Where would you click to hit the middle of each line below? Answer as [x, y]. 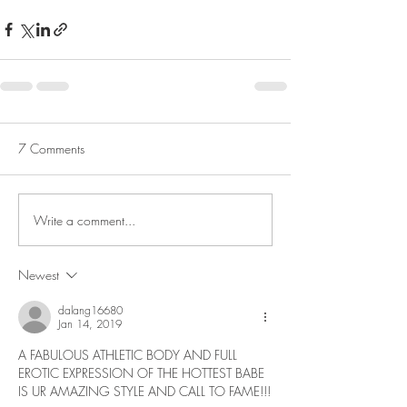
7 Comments [51, 149]
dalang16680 [90, 310]
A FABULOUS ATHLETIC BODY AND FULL [129, 355]
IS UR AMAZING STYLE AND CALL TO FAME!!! [144, 391]
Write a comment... [84, 220]
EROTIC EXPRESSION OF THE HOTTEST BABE [143, 373]
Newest [39, 275]
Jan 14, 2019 [90, 324]
